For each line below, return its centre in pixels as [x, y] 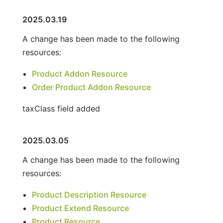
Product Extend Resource [80, 208]
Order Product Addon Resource [91, 87]
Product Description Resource [89, 194]
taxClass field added [61, 108]
